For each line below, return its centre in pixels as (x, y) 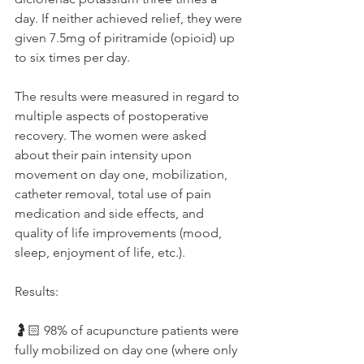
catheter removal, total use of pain (115, 194)
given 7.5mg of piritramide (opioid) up (126, 38)
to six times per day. (74, 58)
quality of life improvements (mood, (120, 233)
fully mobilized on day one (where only (128, 350)
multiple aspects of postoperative (113, 116)
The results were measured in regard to (129, 97)
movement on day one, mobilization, (123, 175)
